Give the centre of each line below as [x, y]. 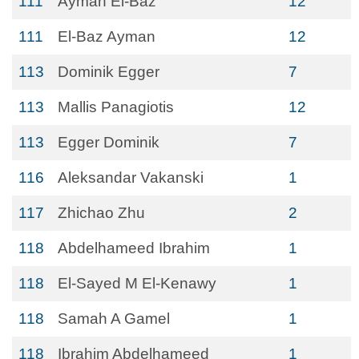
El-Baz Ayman [107, 36]
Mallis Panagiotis [116, 107]
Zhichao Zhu [101, 213]
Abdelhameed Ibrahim [134, 248]
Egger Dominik [109, 142]
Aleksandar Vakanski [131, 177]
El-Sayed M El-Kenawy [137, 283]
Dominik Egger [109, 72]
